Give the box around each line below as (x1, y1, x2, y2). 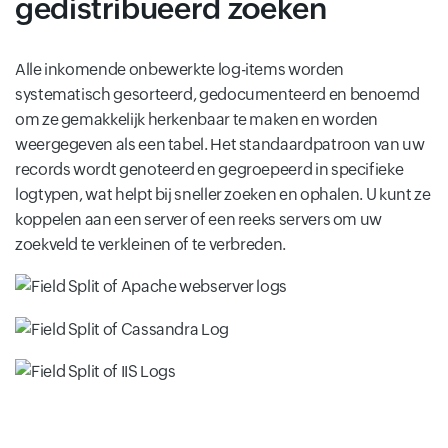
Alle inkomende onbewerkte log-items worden (15, 59, 344, 79)
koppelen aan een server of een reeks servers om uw (15, 209, 383, 229)
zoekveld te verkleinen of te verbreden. (15, 234, 286, 254)
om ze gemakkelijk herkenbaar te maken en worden (15, 109, 379, 129)
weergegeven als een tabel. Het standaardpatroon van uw (15, 134, 425, 154)
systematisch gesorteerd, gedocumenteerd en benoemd (15, 84, 421, 104)
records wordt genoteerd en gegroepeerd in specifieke (15, 159, 404, 179)
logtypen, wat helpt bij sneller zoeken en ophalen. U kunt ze (15, 184, 431, 204)
